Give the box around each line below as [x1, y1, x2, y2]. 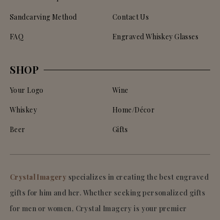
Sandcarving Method [10, 12, 77, 22]
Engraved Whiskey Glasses [112, 32, 199, 42]
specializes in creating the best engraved [68, 172, 209, 182]
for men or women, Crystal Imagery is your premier [10, 204, 187, 214]
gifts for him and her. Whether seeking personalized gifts [10, 188, 205, 198]
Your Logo [10, 85, 44, 95]
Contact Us [112, 12, 149, 22]
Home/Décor [112, 105, 155, 115]
